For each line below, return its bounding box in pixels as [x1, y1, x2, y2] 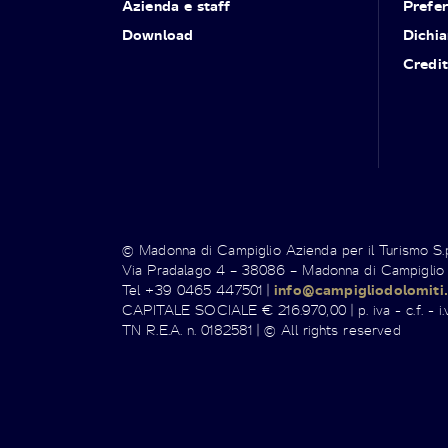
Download [122, 25, 194, 43]
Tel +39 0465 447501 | [122, 280, 275, 298]
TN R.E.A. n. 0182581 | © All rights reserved [122, 320, 401, 338]
